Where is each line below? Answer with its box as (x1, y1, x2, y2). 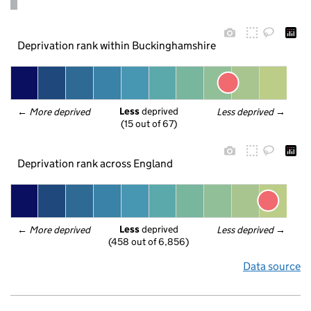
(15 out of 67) (121, 117, 177, 131)
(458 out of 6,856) (108, 235, 189, 249)
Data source (243, 260, 301, 273)
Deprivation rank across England (17, 156, 173, 170)
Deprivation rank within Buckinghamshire (17, 38, 216, 52)
